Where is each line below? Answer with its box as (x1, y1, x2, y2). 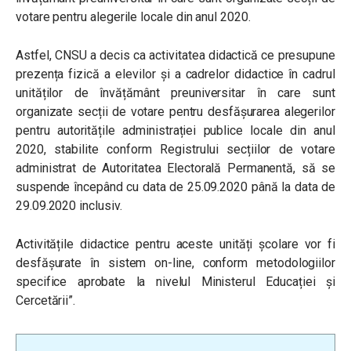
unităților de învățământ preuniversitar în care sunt (16, 85, 335, 100)
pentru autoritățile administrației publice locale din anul (16, 123, 335, 138)
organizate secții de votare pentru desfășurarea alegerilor (16, 104, 335, 119)
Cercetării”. (16, 293, 76, 308)
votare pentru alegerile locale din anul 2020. (16, 9, 251, 24)
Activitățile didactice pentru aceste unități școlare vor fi (16, 237, 335, 251)
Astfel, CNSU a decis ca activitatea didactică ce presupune (16, 48, 335, 63)
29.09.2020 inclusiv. (16, 198, 122, 213)
